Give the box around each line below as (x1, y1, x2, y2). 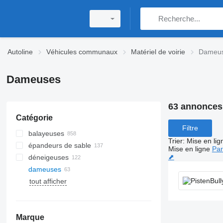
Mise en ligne (168, 144, 210, 153)
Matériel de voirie (131, 48, 185, 56)
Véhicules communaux (46, 48, 117, 56)
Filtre (182, 124, 198, 132)
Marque (15, 213, 44, 222)
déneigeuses (28, 153, 69, 161)
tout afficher (29, 177, 67, 185)
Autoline (7, 48, 33, 56)
